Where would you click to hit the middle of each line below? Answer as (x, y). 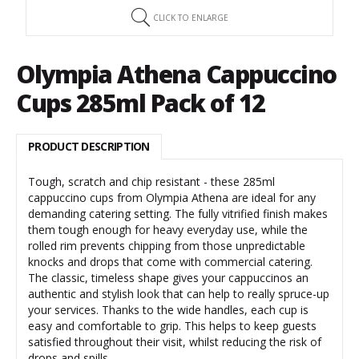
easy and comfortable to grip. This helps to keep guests (172, 326)
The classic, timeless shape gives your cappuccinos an (168, 278)
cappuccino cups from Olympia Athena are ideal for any (172, 198)
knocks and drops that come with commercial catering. (170, 262)
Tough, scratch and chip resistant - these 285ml (151, 182)
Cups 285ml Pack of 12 (141, 103)
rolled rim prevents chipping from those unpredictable (167, 246)
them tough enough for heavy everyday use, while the (168, 230)
